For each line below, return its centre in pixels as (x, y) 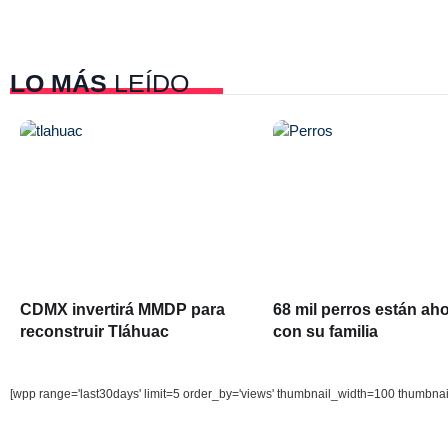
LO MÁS (58, 82)
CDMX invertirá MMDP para (122, 309)
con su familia (326, 331)
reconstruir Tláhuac (94, 331)
